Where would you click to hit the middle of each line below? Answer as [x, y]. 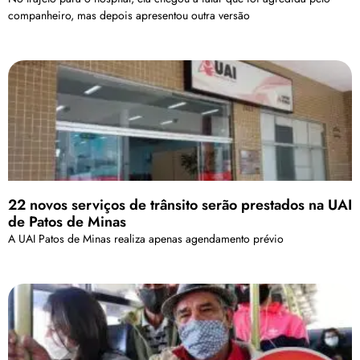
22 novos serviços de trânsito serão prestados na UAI [180, 205]
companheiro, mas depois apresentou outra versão [129, 15]
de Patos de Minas [67, 221]
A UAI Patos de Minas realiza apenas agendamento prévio [146, 238]
